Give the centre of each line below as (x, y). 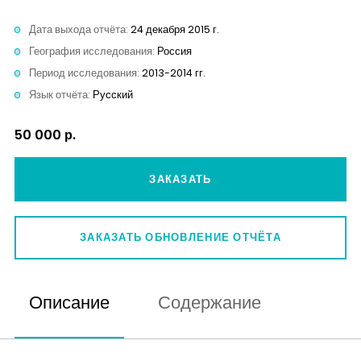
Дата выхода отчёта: (80, 30)
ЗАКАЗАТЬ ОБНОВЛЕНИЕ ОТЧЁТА (180, 237)
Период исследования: (85, 73)
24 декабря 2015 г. (175, 30)
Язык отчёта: (61, 95)
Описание (69, 303)
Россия (174, 52)
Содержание (209, 303)
